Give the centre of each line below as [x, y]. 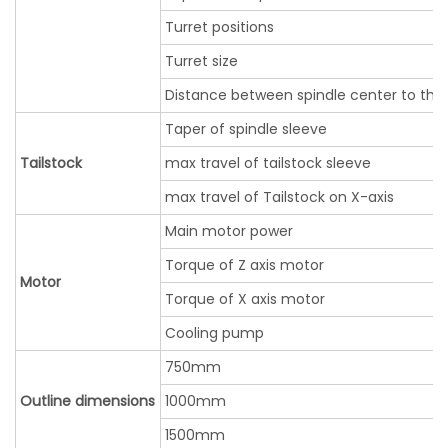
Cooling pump [214, 333]
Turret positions [219, 27]
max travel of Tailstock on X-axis [279, 197]
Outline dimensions [87, 401]
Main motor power [229, 231]
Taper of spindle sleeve [246, 129]
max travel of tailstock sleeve [268, 163]
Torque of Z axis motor [244, 265]
